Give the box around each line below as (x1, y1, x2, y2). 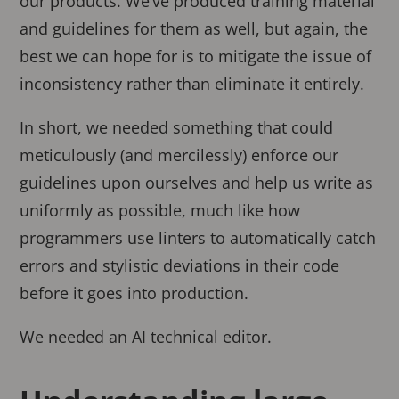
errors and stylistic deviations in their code (20, 254, 340, 276)
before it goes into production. (20, 281, 249, 304)
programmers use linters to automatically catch (20, 226, 377, 248)
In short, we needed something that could (20, 116, 334, 138)
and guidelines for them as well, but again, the (20, 17, 369, 39)
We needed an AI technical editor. (20, 325, 273, 347)
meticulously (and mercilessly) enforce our (20, 143, 339, 166)
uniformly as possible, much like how (20, 199, 301, 221)
